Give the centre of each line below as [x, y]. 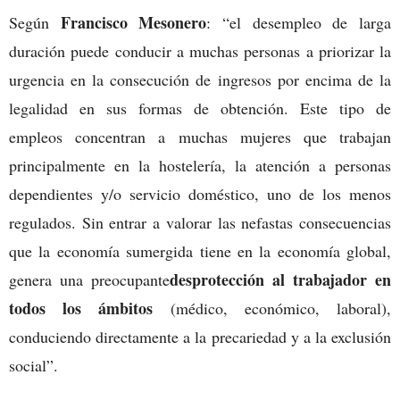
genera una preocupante [89, 279]
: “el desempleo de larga [299, 22]
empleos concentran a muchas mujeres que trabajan [200, 136]
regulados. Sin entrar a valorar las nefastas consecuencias [200, 222]
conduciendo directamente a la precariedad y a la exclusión [200, 336]
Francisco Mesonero [133, 22]
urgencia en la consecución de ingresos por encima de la [200, 79]
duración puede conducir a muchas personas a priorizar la [200, 50]
